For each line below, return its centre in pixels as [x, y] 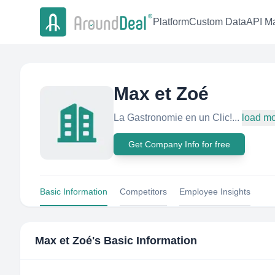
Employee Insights [215, 192]
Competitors [143, 192]
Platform [171, 22]
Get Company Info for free [179, 144]
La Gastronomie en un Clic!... [176, 118]
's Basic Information [145, 241]
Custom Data [218, 22]
